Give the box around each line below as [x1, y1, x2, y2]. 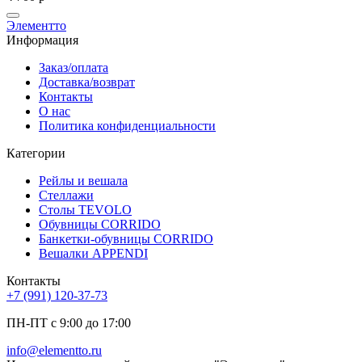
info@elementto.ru [6, 343, 102, 358]
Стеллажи [39, 188, 94, 203]
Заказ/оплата [39, 61, 108, 75]
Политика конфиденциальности [39, 119, 216, 133]
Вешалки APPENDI [39, 246, 148, 261]
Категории [6, 146, 65, 161]
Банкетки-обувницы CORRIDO [39, 232, 213, 246]
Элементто [6, 19, 66, 33]
